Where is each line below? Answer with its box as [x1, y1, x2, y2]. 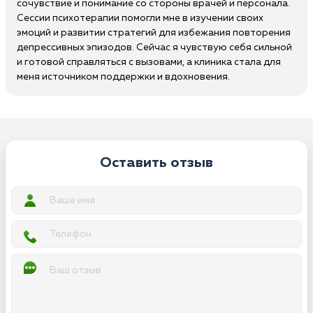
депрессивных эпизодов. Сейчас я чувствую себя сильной [17, 43, 292, 52]
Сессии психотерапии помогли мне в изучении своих [17, 13, 263, 23]
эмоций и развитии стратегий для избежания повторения [17, 28, 291, 38]
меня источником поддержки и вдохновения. [17, 72, 230, 82]
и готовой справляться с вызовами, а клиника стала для [17, 57, 281, 67]
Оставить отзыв [100, 156, 213, 170]
